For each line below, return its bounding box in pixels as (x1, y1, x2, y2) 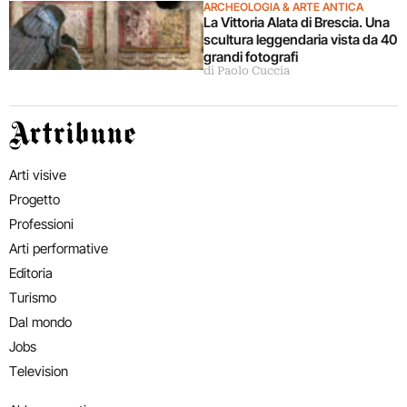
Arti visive (9, 166, 66, 184)
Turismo (9, 289, 56, 307)
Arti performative (9, 240, 108, 258)
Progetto (9, 191, 60, 209)
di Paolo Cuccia (203, 65, 290, 78)
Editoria (9, 264, 53, 283)
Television (9, 362, 68, 381)
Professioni (9, 215, 74, 233)
